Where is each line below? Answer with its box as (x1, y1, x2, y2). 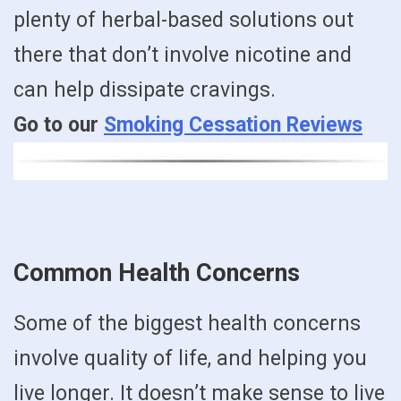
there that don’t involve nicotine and (13, 42, 352, 67)
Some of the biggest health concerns (13, 311, 361, 337)
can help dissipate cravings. (13, 77, 276, 102)
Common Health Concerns (13, 259, 300, 288)
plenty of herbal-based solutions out (13, 7, 354, 32)
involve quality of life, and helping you (13, 346, 367, 371)
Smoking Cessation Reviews (104, 112, 363, 137)
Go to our (13, 112, 104, 137)
